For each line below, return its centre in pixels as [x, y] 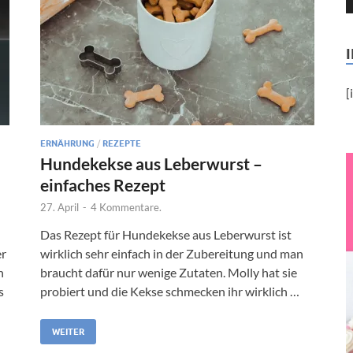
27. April [59, 207]
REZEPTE [122, 143]
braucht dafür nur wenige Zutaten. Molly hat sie [169, 272]
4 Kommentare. [126, 207]
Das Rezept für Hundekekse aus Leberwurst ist [166, 234]
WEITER [68, 331]
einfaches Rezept [103, 184]
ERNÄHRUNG [67, 143]
